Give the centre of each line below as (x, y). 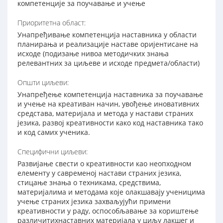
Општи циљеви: (43, 83)
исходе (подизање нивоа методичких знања (93, 54)
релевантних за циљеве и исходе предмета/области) (109, 63)
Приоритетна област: (52, 23)
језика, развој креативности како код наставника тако (110, 123)
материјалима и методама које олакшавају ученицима (111, 192)
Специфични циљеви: (53, 152)
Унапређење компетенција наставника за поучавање (110, 95)
